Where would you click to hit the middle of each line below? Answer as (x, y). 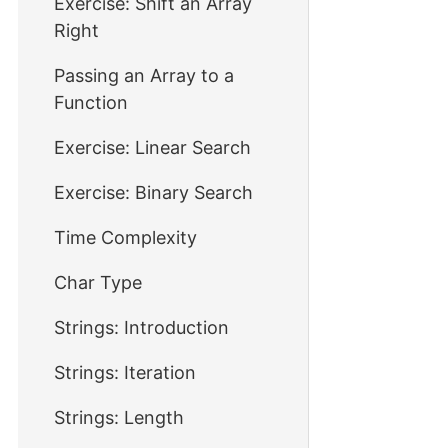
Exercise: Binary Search (153, 192)
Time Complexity (125, 237)
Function (91, 102)
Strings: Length (119, 417)
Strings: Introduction (141, 327)
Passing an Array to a (144, 75)
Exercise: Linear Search (152, 147)
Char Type (98, 282)
